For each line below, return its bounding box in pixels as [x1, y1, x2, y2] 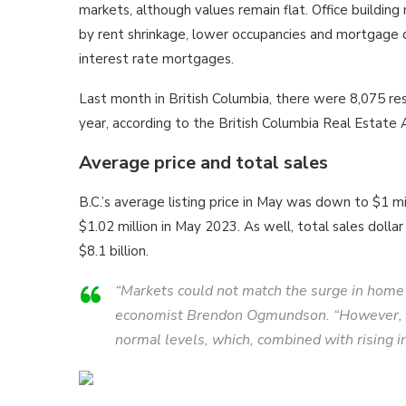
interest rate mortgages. [79, 49, 234, 68]
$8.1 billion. [79, 241, 149, 260]
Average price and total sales [79, 150, 328, 175]
